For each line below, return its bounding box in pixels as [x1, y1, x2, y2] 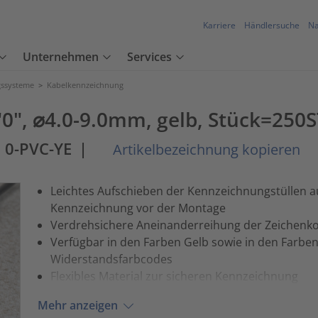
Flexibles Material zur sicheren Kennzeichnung [50, 268, 298, 284]
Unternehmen [23, 49, 99, 65]
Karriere [203, 19, 236, 32]
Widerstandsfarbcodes [50, 251, 172, 267]
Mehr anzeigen [37, 297, 118, 314]
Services [127, 49, 172, 65]
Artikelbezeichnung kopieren [109, 140, 300, 159]
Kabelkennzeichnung [47, 79, 124, 90]
